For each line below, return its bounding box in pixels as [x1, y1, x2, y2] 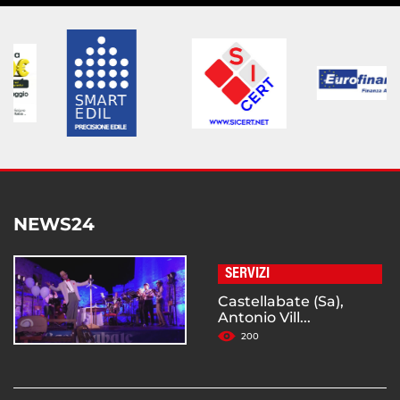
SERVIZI [225, 266, 270, 283]
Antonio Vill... [218, 309, 311, 327]
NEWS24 [13, 213, 95, 236]
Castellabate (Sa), [218, 293, 344, 311]
